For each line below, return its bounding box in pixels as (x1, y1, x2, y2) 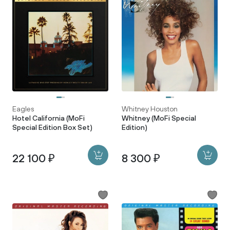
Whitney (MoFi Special (122, 114, 196, 123)
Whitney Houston (122, 105, 178, 113)
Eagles (12, 105, 34, 113)
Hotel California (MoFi (12, 114, 85, 123)
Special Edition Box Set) (12, 123, 92, 132)
